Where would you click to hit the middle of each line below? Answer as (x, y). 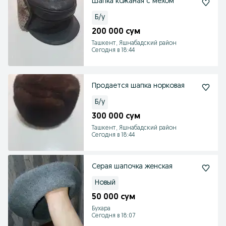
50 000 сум (114, 197)
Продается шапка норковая (138, 86)
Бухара (101, 209)
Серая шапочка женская (132, 167)
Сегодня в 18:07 (114, 216)
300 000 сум (116, 117)
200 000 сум (116, 32)
